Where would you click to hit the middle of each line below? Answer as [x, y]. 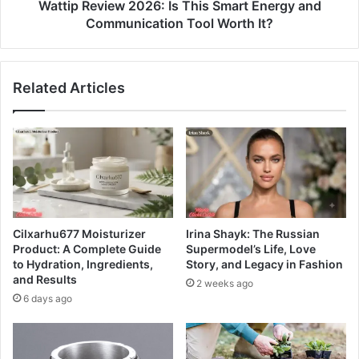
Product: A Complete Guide [87, 249]
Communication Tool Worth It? [179, 24]
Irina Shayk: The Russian [253, 234]
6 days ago [48, 299]
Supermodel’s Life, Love [251, 249]
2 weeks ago [225, 284]
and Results [45, 280]
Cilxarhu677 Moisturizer [79, 234]
